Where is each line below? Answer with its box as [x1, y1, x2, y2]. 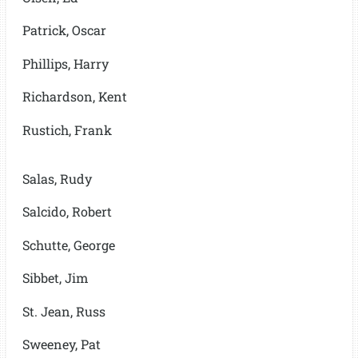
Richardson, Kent [22, 88, 127, 105]
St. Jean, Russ [22, 302, 105, 320]
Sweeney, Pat [22, 336, 101, 353]
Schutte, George [22, 236, 115, 253]
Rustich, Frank [22, 121, 112, 138]
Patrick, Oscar [22, 22, 106, 39]
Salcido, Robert [22, 203, 112, 221]
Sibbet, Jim [22, 269, 89, 287]
